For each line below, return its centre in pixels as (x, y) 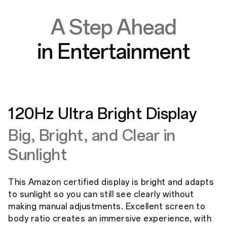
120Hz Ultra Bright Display (103, 113)
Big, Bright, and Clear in (92, 135)
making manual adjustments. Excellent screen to (107, 206)
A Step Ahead (113, 27)
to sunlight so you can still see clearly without (101, 194)
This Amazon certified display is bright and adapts (111, 182)
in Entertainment (113, 51)
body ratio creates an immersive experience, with (110, 218)
